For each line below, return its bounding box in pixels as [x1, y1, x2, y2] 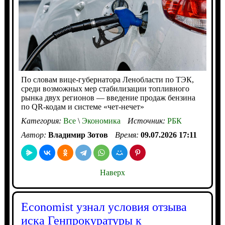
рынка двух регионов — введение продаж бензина [21, 93, 195, 102]
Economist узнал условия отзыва [21, 200, 187, 213]
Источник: [127, 116, 167, 125]
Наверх [99, 168, 125, 177]
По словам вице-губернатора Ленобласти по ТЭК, [21, 75, 194, 84]
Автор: [21, 130, 48, 139]
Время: [115, 130, 141, 139]
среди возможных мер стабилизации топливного [21, 84, 189, 93]
